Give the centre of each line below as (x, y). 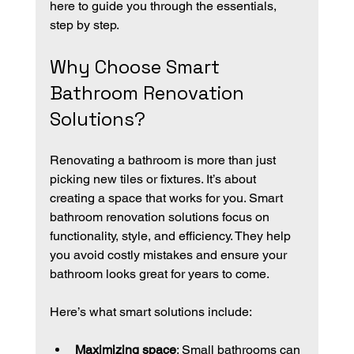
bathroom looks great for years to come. (159, 273)
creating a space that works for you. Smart (168, 198)
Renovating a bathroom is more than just (164, 160)
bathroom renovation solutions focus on (161, 217)
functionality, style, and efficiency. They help (171, 235)
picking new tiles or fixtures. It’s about (154, 179)
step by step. (84, 24)
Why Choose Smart (137, 66)
